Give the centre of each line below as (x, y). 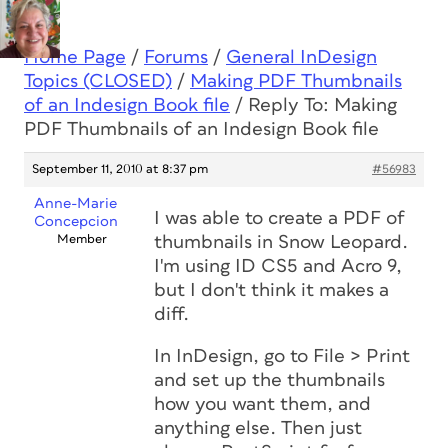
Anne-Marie (75, 203)
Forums (176, 57)
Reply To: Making (322, 105)
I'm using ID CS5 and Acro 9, (278, 266)
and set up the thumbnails (269, 380)
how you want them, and (262, 404)
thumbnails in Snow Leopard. (281, 242)
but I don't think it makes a (271, 290)
